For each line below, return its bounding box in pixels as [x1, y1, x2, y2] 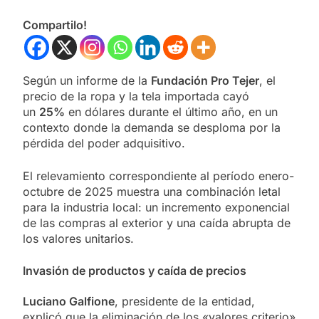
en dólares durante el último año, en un [65, 105, 278, 120]
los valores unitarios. [23, 231, 134, 246]
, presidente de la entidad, [115, 293, 255, 308]
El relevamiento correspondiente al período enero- [23, 169, 294, 184]
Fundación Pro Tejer [151, 73, 259, 88]
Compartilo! [23, 18, 87, 33]
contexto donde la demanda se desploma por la [23, 120, 281, 135]
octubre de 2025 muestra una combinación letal [23, 184, 281, 199]
